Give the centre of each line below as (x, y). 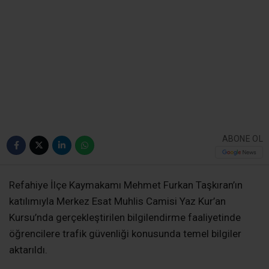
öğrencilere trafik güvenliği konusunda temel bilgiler (125, 234)
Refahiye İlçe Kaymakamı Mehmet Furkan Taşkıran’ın (126, 185)
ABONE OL (242, 138)
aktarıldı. (28, 250)
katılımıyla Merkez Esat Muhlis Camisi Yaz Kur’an (117, 201)
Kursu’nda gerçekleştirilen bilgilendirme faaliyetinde (125, 218)
